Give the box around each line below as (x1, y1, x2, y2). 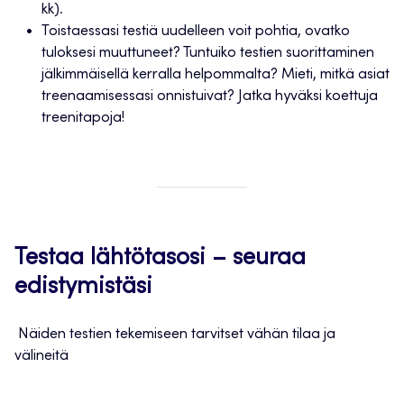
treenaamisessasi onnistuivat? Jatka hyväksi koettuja (41, 89, 378, 105)
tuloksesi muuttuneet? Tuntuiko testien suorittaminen (41, 46, 374, 61)
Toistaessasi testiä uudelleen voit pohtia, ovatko (41, 24, 350, 40)
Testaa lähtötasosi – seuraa (14, 247, 306, 271)
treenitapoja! (41, 111, 124, 126)
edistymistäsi (14, 276, 152, 300)
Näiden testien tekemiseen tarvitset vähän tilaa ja (14, 327, 335, 343)
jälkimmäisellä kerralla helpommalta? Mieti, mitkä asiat (41, 68, 390, 83)
